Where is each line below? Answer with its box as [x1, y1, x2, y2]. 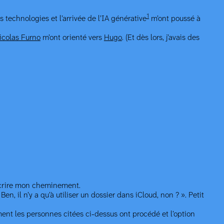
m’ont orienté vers [40, 33, 104, 42]
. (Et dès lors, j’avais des [121, 33, 199, 42]
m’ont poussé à [148, 14, 200, 23]
